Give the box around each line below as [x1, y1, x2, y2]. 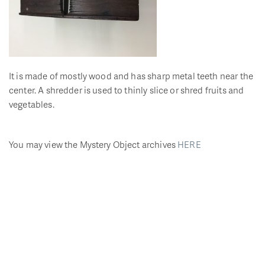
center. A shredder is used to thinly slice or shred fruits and [9, 83, 244, 97]
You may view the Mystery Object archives [9, 138, 178, 151]
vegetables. [9, 98, 54, 111]
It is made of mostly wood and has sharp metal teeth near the [9, 69, 253, 83]
